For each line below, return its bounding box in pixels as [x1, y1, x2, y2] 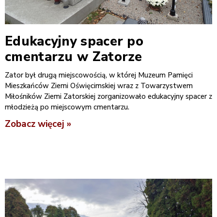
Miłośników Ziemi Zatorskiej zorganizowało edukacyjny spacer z [5, 91, 212, 101]
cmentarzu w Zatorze [5, 47, 142, 66]
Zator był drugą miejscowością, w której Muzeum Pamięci [5, 70, 193, 80]
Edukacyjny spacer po [5, 32, 144, 50]
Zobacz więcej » [5, 117, 71, 130]
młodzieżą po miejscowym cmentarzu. [5, 102, 129, 112]
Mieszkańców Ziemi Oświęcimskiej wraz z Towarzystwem [5, 80, 193, 91]
